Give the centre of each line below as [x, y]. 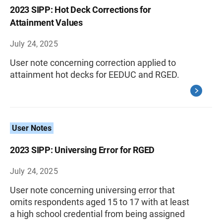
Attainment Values [46, 23]
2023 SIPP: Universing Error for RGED [82, 150]
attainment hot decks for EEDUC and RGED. [95, 75]
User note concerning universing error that [92, 190]
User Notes [32, 128]
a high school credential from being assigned [97, 214]
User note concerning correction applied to [93, 63]
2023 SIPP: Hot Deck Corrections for [81, 10]
